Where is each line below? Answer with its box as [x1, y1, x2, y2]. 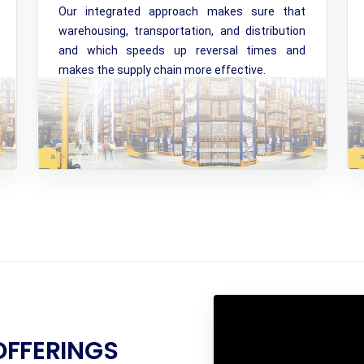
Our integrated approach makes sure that [58, 5, 305, 18]
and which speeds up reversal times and [58, 44, 305, 57]
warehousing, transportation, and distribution [58, 24, 305, 37]
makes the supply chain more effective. [58, 63, 266, 76]
